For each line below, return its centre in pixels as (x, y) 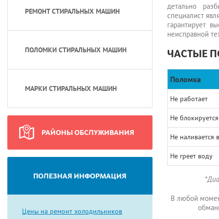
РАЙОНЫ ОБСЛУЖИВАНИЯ (88, 132)
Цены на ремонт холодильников (72, 211)
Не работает (189, 99)
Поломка (185, 79)
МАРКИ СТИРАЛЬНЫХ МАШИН (71, 88)
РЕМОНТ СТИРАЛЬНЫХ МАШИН (72, 11)
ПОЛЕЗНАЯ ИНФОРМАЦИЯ (80, 176)
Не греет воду (191, 156)
